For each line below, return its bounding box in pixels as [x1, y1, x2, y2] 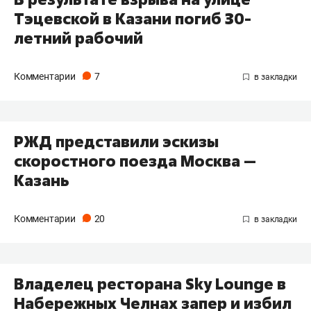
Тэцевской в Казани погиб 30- [14, 8, 251, 30]
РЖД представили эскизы [14, 131, 219, 152]
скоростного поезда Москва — [14, 150, 256, 171]
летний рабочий [14, 28, 143, 49]
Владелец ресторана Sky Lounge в [14, 273, 286, 294]
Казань [14, 169, 69, 191]
